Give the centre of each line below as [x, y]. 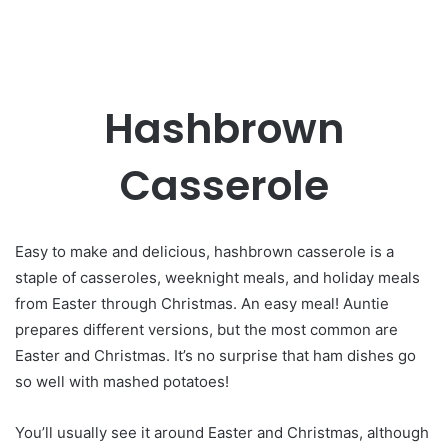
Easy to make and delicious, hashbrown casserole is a [204, 251]
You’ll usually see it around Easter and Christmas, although [222, 432]
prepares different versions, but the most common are [206, 329]
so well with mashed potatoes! [122, 381]
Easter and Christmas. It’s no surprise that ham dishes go [215, 355]
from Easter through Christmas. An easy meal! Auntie [202, 303]
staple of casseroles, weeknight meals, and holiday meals [217, 277]
